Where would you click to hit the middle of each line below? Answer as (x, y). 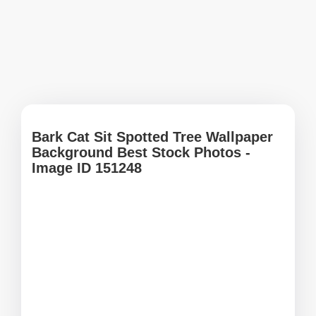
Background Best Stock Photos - (141, 152)
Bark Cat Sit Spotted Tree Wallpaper (152, 137)
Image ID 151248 (87, 168)
